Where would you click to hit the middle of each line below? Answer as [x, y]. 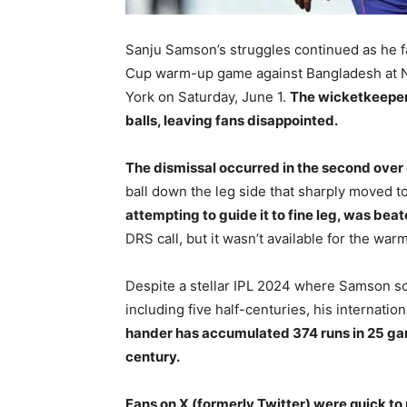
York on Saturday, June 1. [208, 97]
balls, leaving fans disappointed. [232, 120]
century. [153, 357]
